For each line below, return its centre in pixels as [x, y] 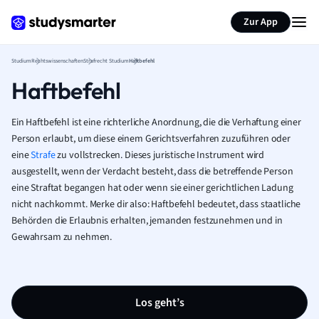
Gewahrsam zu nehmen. [62, 237]
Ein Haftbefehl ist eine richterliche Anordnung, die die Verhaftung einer [156, 122]
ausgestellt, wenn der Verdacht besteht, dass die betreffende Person [152, 172]
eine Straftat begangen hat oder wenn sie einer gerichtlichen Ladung [152, 188]
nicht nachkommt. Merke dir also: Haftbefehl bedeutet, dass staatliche [156, 204]
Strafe [43, 155]
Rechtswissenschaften [57, 61]
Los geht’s [159, 303]
